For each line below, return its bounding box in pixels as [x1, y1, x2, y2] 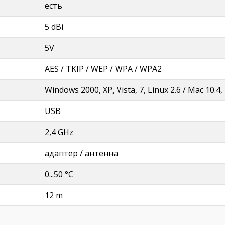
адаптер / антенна [45, 148, 118, 159]
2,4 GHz [45, 127, 73, 138]
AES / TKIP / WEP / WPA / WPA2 [45, 63, 162, 74]
